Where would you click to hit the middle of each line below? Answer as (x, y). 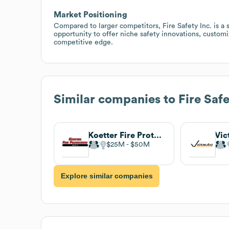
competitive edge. (83, 42)
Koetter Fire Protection (158, 135)
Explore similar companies (107, 176)
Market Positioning (90, 15)
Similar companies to (116, 99)
